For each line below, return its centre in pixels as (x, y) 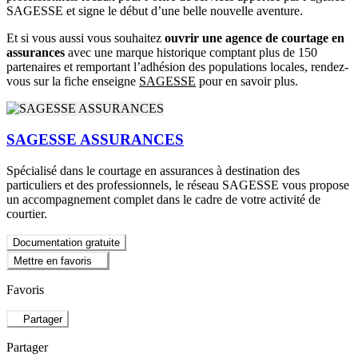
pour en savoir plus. (247, 82)
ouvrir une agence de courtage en (255, 38)
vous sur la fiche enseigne (73, 82)
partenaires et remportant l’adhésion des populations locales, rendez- (177, 67)
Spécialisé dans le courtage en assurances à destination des (153, 170)
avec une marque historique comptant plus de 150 (191, 53)
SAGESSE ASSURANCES (95, 139)
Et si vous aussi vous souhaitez (86, 38)
